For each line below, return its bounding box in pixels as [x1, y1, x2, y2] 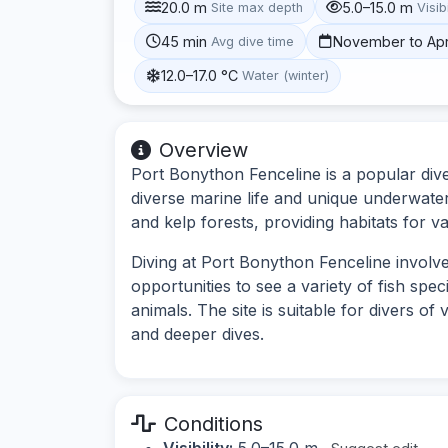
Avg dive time [211, 33, 295, 49]
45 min [161, 32, 208, 50]
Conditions [164, 411, 263, 436]
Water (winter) [242, 68, 330, 84]
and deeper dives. [131, 323, 264, 344]
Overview [159, 137, 248, 162]
